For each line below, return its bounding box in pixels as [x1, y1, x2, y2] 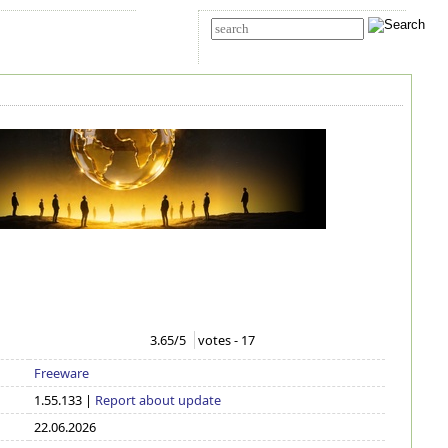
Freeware [34, 364, 90, 382]
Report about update [95, 391, 222, 409]
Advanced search [214, 41, 281, 52]
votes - [198, 331, 242, 349]
